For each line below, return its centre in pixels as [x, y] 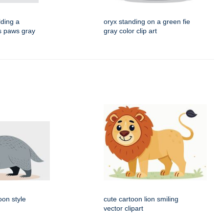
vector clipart [123, 208]
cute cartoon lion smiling [141, 199]
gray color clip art [130, 31]
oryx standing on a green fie [147, 22]
